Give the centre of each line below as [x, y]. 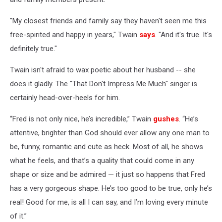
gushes [166, 119]
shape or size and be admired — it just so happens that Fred [108, 174]
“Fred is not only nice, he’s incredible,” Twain [82, 119]
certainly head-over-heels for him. [65, 97]
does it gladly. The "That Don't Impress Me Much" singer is [104, 83]
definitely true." [33, 48]
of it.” [18, 216]
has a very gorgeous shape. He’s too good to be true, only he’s [111, 188]
